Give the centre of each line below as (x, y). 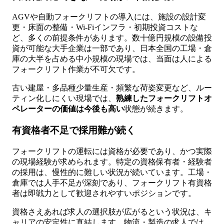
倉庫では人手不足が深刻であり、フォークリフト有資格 (112, 182)
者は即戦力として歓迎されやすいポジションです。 (104, 193)
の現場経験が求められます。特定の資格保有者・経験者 (112, 161)
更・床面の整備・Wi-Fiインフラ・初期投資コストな (105, 27)
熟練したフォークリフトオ (164, 98)
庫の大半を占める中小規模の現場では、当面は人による (112, 59)
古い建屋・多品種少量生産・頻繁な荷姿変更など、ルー (112, 88)
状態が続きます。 (156, 109)
